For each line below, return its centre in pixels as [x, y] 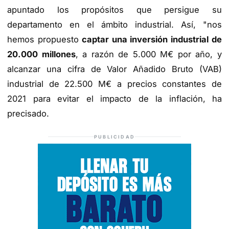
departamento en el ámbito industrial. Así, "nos [114, 25]
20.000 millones [41, 54]
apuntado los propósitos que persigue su [114, 10]
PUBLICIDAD [114, 136]
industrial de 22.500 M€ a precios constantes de [114, 84]
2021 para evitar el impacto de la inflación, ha [114, 99]
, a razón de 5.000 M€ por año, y [149, 54]
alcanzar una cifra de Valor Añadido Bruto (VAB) [114, 69]
